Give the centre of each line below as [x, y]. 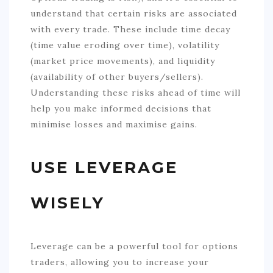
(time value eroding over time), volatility [125, 45]
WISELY [68, 203]
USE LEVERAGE [104, 168]
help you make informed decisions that [121, 109]
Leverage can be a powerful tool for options [134, 246]
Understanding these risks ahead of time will [136, 93]
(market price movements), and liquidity [123, 61]
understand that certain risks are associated [134, 14]
